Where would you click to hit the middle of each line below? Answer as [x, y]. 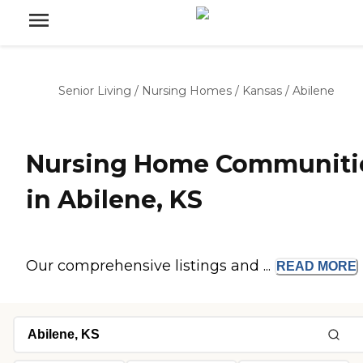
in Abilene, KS [114, 200]
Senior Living [95, 91]
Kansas [262, 91]
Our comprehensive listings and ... [150, 266]
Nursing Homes [187, 91]
